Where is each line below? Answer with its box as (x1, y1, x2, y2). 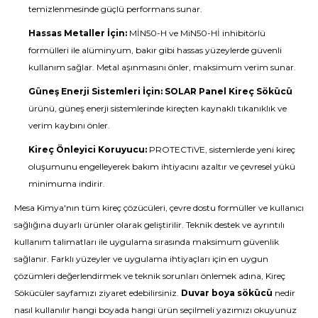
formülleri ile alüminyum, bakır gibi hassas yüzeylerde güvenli (28, 45, 282, 55)
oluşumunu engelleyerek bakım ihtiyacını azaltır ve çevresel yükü (28, 161, 295, 172)
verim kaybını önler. (28, 120, 110, 131)
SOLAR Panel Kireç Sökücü (165, 86, 292, 97)
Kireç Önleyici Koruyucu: (28, 144, 147, 155)
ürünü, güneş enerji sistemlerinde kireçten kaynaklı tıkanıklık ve (28, 103, 287, 114)
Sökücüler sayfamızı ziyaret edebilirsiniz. (14, 287, 181, 298)
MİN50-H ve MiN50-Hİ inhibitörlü (127, 28, 265, 38)
